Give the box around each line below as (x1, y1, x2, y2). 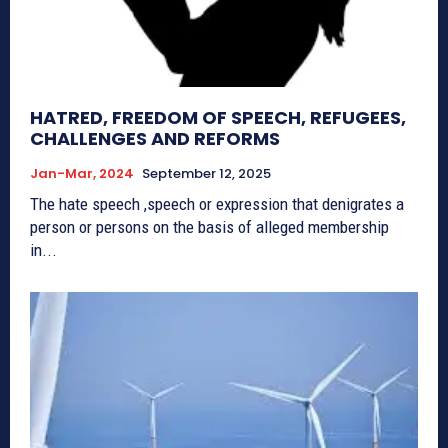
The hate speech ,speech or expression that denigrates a (30, 194, 404, 215)
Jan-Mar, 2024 (30, 164, 134, 184)
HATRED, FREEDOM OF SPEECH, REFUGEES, (30, 105, 406, 131)
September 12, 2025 (142, 164, 271, 184)
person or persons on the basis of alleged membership (30, 217, 389, 238)
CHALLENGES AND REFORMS (30, 126, 280, 152)
